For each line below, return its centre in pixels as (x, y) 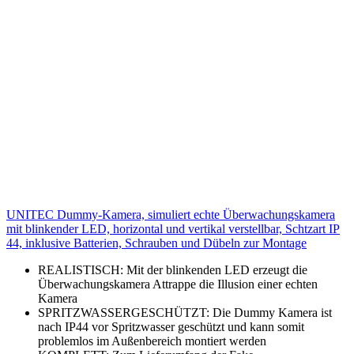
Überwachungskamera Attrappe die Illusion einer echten (178, 284)
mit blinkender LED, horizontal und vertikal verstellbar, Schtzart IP (173, 228)
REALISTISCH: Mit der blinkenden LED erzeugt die (173, 269)
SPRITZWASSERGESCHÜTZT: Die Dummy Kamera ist (185, 312)
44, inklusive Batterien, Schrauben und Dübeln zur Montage (156, 243)
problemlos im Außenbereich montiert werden (152, 341)
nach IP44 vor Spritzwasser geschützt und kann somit (171, 326)
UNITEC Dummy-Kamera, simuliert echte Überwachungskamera (171, 214)
